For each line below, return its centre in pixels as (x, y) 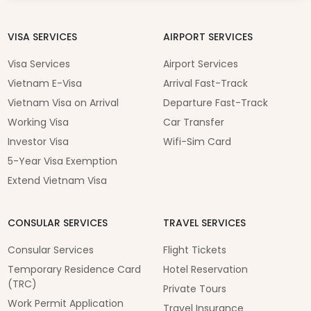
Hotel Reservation (205, 270)
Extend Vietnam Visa (57, 181)
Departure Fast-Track (215, 103)
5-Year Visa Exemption (62, 161)
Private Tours (194, 289)
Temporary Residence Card (74, 270)
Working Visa (38, 123)
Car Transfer (193, 123)
